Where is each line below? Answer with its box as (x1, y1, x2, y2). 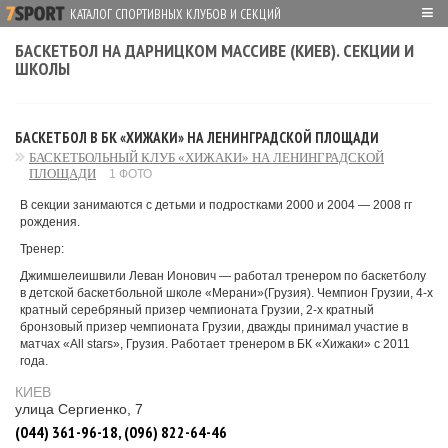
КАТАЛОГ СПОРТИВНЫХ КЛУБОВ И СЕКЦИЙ (70, 6, 281, 23)
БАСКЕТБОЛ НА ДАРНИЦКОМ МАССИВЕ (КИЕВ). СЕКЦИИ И (15, 39, 414, 62)
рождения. (20, 215, 80, 229)
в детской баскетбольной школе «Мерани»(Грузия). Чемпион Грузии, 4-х (20, 286, 433, 300)
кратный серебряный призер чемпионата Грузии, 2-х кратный (20, 303, 374, 317)
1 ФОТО (109, 167, 152, 181)
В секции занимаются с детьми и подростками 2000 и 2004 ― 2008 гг (20, 198, 412, 212)
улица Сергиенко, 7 (15, 401, 143, 417)
